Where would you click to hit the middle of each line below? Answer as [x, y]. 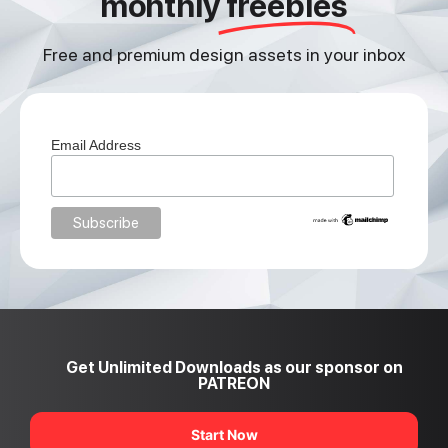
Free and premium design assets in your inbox [224, 55]
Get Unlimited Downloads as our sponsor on [234, 368]
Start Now [224, 435]
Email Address [96, 144]
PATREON [234, 384]
